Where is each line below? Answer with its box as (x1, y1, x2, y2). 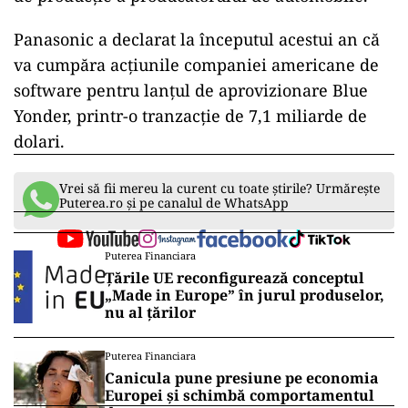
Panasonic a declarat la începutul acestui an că (14, 28, 380, 50)
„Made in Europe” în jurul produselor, (105, 285, 384, 305)
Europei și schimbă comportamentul (105, 385, 374, 405)
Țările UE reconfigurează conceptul (105, 268, 364, 288)
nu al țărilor (105, 302, 196, 322)
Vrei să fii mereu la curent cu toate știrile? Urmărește (59, 179, 380, 197)
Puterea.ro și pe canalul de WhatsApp (59, 194, 289, 211)
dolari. (14, 130, 65, 152)
